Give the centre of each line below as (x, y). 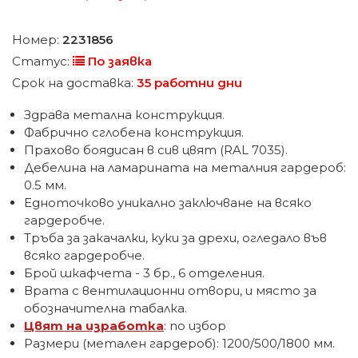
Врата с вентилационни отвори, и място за (170, 290)
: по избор (195, 326)
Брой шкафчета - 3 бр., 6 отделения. (144, 273)
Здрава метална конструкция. (124, 115)
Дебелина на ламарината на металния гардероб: (185, 167)
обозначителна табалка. (105, 308)
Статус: (42, 61)
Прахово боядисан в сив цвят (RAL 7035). (156, 150)
